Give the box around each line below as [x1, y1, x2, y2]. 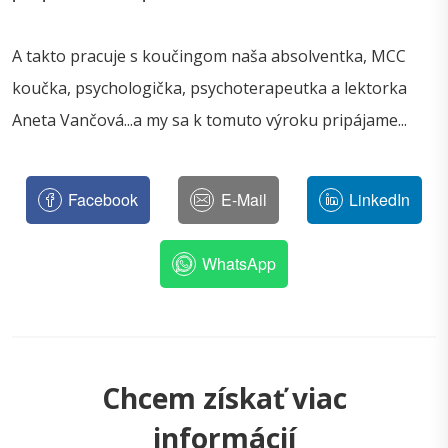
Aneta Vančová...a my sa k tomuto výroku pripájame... [12, 109, 407, 132]
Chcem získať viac [101, 379, 347, 418]
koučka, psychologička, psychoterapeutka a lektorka [12, 77, 407, 100]
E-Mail [220, 188, 267, 212]
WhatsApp [202, 252, 277, 276]
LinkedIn [349, 188, 411, 212]
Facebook [68, 188, 139, 212]
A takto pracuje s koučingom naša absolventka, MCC [12, 45, 406, 68]
